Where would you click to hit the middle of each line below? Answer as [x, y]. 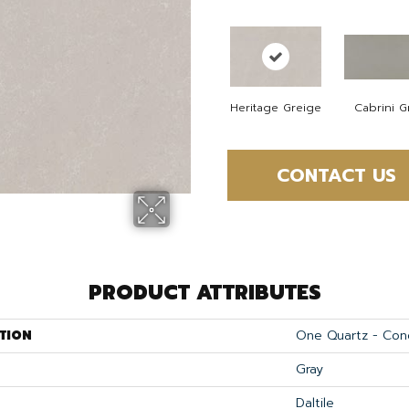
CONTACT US [336, 176]
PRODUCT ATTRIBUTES [204, 293]
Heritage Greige [275, 108]
